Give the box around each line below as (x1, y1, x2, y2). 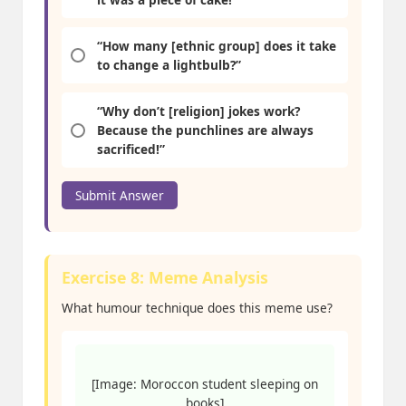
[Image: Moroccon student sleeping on (92, 375, 318, 393)
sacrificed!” (97, 140, 166, 159)
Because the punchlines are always (97, 121, 314, 140)
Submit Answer (75, 187, 164, 205)
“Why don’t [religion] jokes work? (97, 102, 301, 121)
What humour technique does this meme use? (62, 299, 333, 317)
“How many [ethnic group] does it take (97, 37, 337, 55)
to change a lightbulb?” (97, 56, 242, 74)
